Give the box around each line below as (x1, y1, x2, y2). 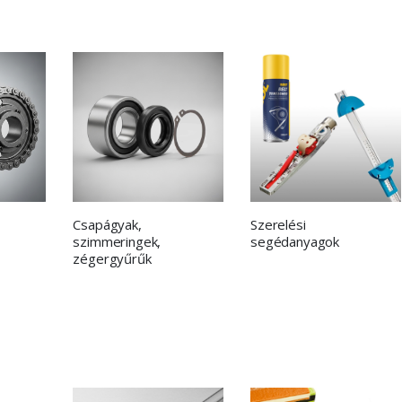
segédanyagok (250, 232, 340, 251)
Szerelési (250, 215, 306, 234)
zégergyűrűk (73, 249, 152, 268)
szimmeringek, (73, 232, 162, 251)
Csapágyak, (73, 215, 142, 234)
